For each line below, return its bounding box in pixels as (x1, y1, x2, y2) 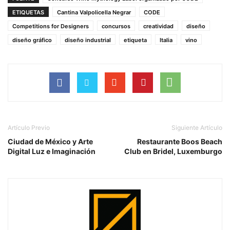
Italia (160, 36, 172, 44)
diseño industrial (65, 36, 111, 44)
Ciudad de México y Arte (8, 137, 93, 146)
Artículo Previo (8, 124, 50, 132)
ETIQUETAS (12, 9, 44, 16)
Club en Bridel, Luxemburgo (124, 147, 222, 156)
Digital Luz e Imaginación (8, 147, 95, 156)
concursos (102, 23, 130, 30)
